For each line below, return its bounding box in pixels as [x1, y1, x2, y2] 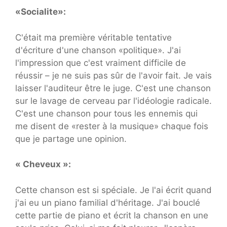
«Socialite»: [15, 7, 66, 17]
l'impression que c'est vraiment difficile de [15, 57, 186, 68]
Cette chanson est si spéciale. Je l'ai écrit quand [15, 184, 212, 195]
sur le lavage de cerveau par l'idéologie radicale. [15, 95, 212, 106]
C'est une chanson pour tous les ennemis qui [15, 108, 198, 119]
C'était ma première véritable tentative [15, 32, 172, 43]
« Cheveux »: [15, 159, 71, 170]
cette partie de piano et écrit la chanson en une [15, 210, 208, 220]
